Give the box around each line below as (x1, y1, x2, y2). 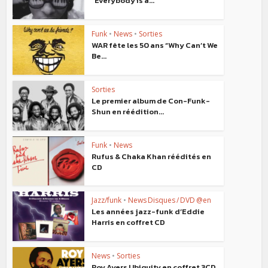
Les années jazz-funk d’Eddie (92, 206, 205, 218)
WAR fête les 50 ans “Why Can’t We (92, 39, 218, 51)
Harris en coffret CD (92, 217, 166, 229)
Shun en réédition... (92, 105, 165, 117)
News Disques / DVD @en (128, 195, 212, 206)
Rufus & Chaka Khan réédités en (92, 150, 212, 162)
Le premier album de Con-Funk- (92, 95, 211, 106)
